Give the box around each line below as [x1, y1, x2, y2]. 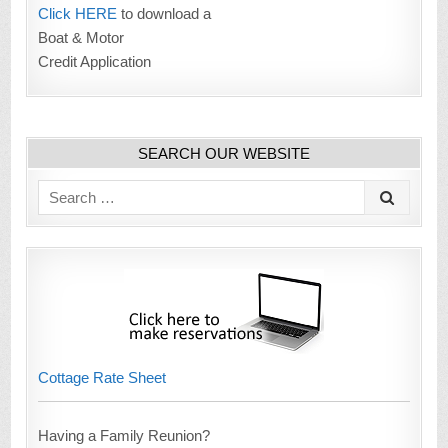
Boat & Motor [38, 29, 125, 47]
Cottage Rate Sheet [38, 369, 167, 387]
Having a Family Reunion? [38, 427, 211, 445]
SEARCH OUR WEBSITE [138, 144, 310, 162]
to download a [117, 5, 212, 23]
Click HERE [38, 5, 118, 23]
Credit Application [38, 53, 152, 71]
